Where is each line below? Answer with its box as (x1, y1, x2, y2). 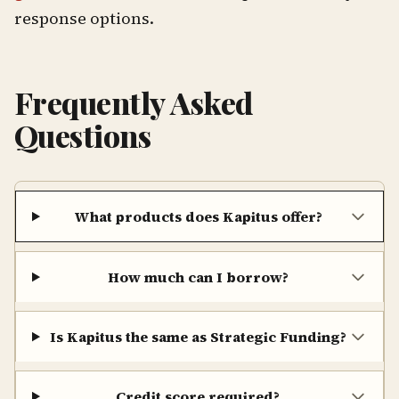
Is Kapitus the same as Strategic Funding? (49, 327, 346, 347)
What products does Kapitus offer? (73, 207, 322, 227)
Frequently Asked (14, 82, 253, 124)
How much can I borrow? (107, 267, 289, 288)
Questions (14, 115, 151, 157)
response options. (14, 6, 154, 29)
